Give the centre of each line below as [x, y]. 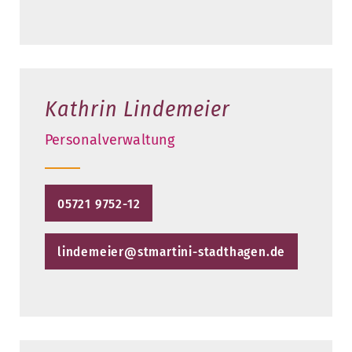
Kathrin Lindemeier [137, 109]
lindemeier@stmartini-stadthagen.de [172, 251]
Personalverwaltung [110, 140]
